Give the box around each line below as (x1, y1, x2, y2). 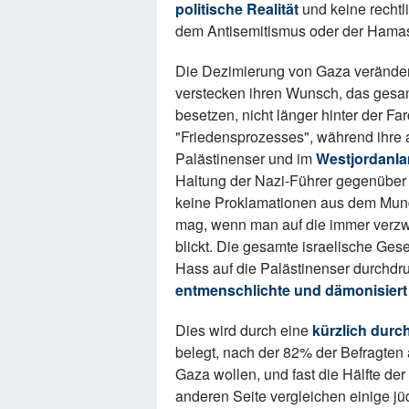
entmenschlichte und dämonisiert (175, 279, 407, 301)
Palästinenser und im (175, 148, 316, 170)
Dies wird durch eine (175, 320, 312, 341)
